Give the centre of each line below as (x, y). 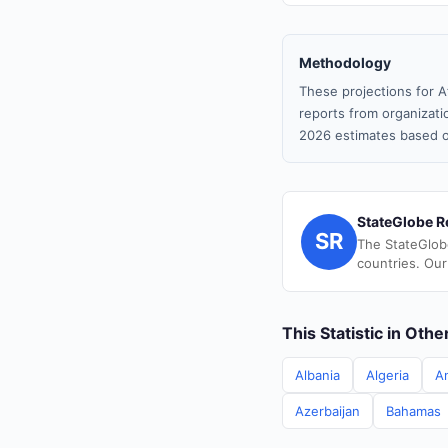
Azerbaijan (327, 411)
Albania (317, 375)
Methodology (345, 62)
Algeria (387, 375)
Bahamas (413, 411)
